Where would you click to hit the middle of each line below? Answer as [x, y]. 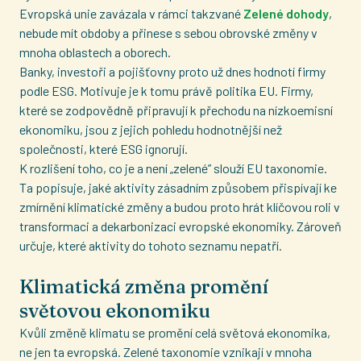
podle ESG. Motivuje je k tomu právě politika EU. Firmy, [166, 91]
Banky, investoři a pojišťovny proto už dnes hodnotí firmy [172, 71]
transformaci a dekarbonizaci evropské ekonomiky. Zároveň [180, 226]
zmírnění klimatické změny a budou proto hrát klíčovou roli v [180, 207]
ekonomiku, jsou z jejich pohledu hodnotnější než [151, 129]
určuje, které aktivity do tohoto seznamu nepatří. [151, 245]
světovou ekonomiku [115, 311]
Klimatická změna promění [144, 286]
